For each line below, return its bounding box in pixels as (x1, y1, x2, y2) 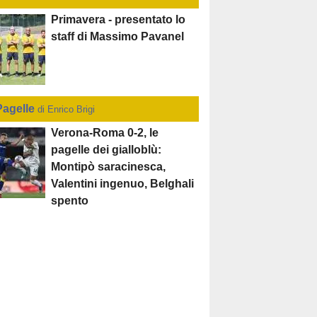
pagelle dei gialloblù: (51, 144, 162, 156)
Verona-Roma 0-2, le (51, 127, 159, 139)
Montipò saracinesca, (51, 161, 166, 173)
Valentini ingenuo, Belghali (51, 178, 195, 190)
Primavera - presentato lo (51, 13, 186, 26)
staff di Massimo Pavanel (51, 30, 185, 43)
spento (51, 195, 89, 207)
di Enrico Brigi (38, 104, 96, 115)
